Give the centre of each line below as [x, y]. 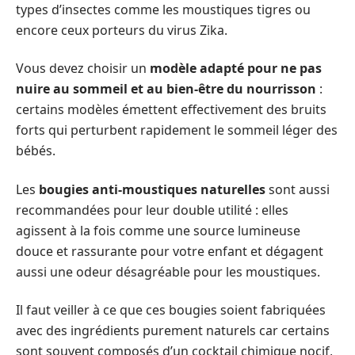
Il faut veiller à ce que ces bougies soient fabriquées [171, 310]
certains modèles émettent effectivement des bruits [171, 109]
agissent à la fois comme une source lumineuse [158, 230]
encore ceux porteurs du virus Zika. [122, 30]
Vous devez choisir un [83, 68]
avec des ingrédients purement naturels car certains [173, 330]
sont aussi [298, 189]
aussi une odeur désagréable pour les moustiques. [168, 271]
